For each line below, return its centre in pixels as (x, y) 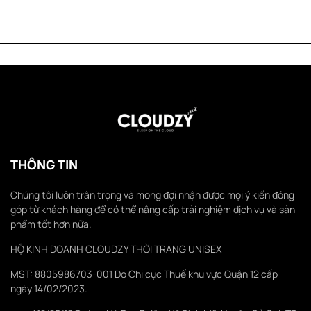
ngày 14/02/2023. (49, 289)
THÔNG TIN (44, 165)
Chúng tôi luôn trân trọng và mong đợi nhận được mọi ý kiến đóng (152, 195)
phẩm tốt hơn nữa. (51, 224)
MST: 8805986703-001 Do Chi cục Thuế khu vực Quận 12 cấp (144, 274)
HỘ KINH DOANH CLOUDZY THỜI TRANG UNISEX (116, 249)
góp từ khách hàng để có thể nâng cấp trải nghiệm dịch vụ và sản (153, 210)
